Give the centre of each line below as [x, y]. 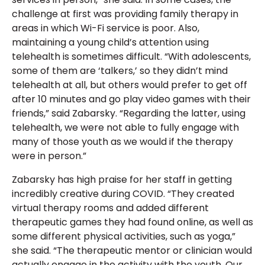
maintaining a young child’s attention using [110, 43]
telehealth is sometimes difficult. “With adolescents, [131, 57]
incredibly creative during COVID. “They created [123, 194]
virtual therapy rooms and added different [110, 208]
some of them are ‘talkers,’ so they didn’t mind [120, 71]
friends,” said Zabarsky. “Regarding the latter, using [129, 114]
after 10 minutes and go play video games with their [131, 99]
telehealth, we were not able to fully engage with [125, 128]
